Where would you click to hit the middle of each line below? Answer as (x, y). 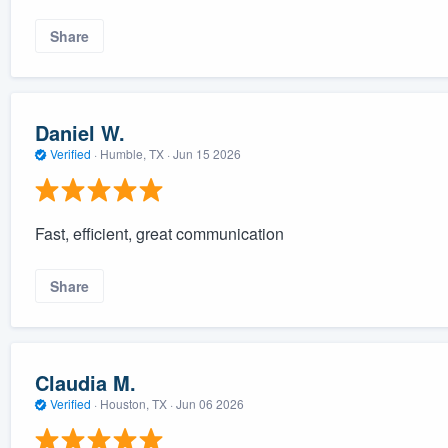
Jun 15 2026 (206, 153)
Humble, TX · (134, 153)
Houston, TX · (136, 403)
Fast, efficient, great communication (159, 234)
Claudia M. (85, 382)
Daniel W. (79, 132)
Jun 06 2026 (209, 403)
